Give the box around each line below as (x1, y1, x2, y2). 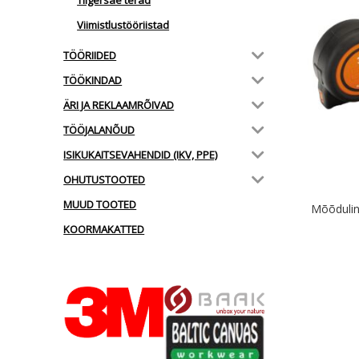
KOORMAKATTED (63, 221, 145, 236)
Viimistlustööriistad (77, 18, 170, 33)
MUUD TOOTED (63, 196, 137, 212)
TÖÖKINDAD (63, 72, 123, 87)
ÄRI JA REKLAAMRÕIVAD (63, 97, 175, 112)
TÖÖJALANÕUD (63, 122, 135, 137)
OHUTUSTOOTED (63, 171, 146, 187)
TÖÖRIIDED (63, 47, 117, 63)
